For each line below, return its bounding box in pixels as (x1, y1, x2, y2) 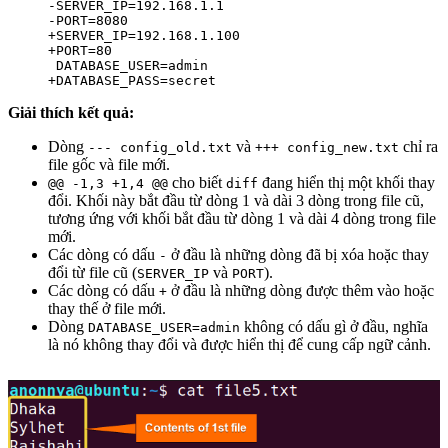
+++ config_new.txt (255, 139, 399, 155)
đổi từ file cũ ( (48, 263, 137, 281)
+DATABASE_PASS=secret (48, 72, 216, 88)
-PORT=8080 (48, 12, 128, 28)
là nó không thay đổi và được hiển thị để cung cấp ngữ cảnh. (48, 335, 431, 353)
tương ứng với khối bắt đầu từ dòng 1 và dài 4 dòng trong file (48, 209, 436, 227)
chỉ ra (399, 137, 438, 155)
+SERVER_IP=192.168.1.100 (48, 27, 240, 43)
